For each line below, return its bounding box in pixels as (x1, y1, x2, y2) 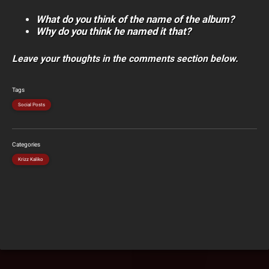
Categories (12, 141, 40, 148)
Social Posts (18, 102, 45, 108)
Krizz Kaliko (18, 157, 43, 163)
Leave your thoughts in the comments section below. (12, 53, 238, 65)
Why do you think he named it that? (36, 25, 191, 38)
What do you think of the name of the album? (36, 13, 234, 26)
